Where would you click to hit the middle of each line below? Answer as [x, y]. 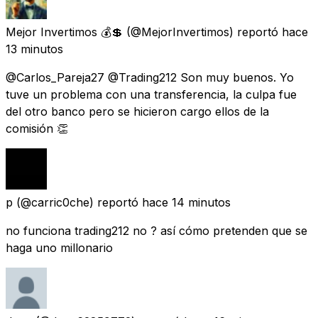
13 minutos [34, 49]
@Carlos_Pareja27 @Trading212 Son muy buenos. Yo [150, 77]
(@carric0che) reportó [77, 202]
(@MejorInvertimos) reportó [202, 32]
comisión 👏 [37, 128]
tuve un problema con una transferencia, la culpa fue [151, 94]
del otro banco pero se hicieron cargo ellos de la [137, 111]
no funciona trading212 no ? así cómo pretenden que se [157, 230]
